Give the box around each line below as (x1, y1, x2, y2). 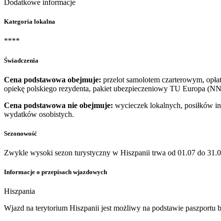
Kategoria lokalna (4, 18, 55, 26)
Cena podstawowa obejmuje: (4, 75, 101, 84)
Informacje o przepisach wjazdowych (4, 168, 107, 176)
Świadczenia (4, 56, 38, 64)
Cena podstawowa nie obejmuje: (4, 101, 113, 110)
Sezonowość (4, 129, 37, 137)
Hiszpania (4, 187, 35, 196)
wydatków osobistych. (4, 110, 74, 118)
